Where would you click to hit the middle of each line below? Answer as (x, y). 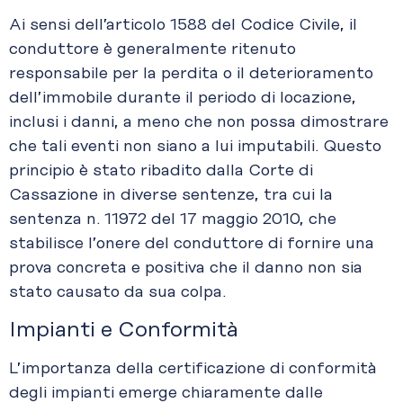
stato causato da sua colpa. (117, 292)
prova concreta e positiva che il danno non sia (186, 268)
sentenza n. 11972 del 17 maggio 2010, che (173, 219)
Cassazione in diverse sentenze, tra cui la (171, 195)
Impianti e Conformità (124, 331)
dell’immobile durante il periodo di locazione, (183, 98)
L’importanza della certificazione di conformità (193, 369)
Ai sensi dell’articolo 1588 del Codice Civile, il (183, 25)
